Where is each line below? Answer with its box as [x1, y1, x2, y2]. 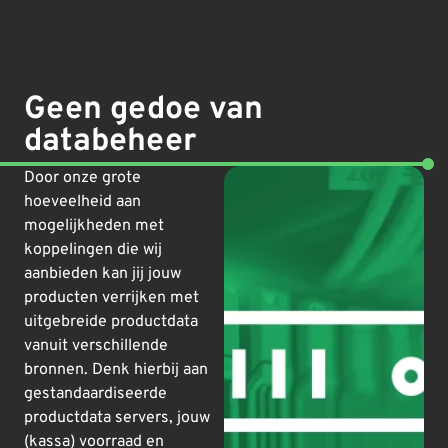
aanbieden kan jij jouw [24, 263, 181, 284]
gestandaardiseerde [24, 383, 167, 404]
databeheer [24, 121, 196, 162]
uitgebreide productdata [24, 311, 198, 332]
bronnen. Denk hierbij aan [24, 359, 208, 380]
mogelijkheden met [24, 215, 164, 236]
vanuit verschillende [24, 335, 168, 356]
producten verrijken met [24, 287, 199, 308]
